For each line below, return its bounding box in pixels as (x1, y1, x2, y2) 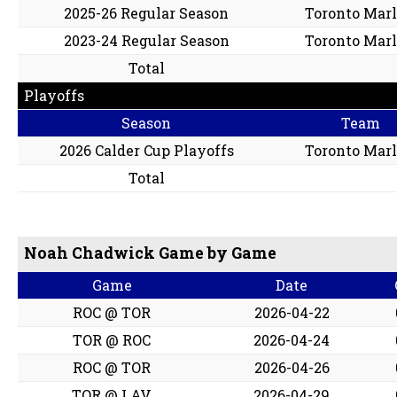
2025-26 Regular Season (64, 4, 230, 23)
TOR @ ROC (73, 331, 152, 350)
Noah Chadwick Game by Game (24, 243, 277, 264)
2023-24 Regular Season (63, 31, 230, 51)
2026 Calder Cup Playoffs (58, 141, 234, 160)
